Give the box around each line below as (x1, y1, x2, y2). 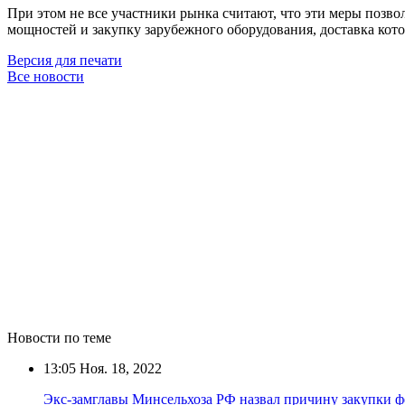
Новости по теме (7, 329, 111, 345)
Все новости (7, 68, 84, 84)
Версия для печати (7, 52, 122, 68)
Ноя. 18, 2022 (76, 360, 162, 376)
